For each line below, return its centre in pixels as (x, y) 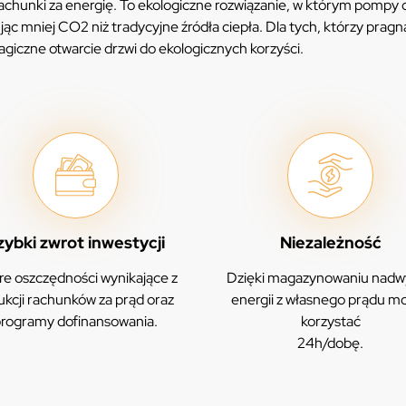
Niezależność (330, 243)
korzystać (330, 322)
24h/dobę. (331, 343)
